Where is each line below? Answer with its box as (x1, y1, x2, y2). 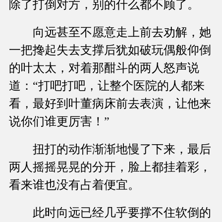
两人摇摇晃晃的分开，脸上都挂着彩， (9, 161, 211, 174)
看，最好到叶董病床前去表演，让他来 (9, 97, 211, 111)
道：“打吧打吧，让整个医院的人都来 (9, 79, 205, 93)
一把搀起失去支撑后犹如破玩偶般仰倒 (9, 44, 211, 57)
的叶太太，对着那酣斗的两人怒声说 (9, 61, 199, 75)
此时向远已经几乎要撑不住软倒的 (9, 206, 211, 220)
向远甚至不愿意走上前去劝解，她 (9, 26, 211, 39)
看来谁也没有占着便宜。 (9, 178, 140, 192)
